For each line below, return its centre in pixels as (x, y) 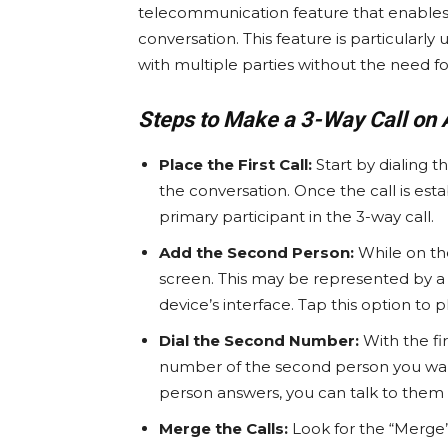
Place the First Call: (235, 165)
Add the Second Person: (256, 253)
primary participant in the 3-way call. (296, 217)
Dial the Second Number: (259, 341)
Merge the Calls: (223, 429)
